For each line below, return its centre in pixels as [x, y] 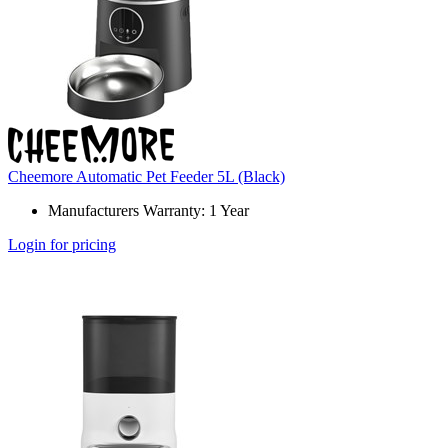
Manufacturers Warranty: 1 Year [148, 211]
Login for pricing [62, 245]
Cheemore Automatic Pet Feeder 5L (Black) [146, 177]
